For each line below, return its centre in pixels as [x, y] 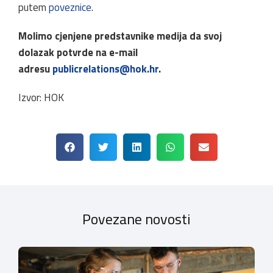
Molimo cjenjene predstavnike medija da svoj [120, 36]
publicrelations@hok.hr [105, 69]
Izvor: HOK [41, 97]
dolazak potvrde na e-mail [78, 52]
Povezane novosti [136, 219]
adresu [35, 69]
